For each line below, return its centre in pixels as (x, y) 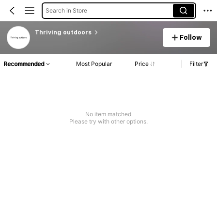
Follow (191, 37)
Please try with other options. (108, 122)
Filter (196, 64)
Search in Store (66, 10)
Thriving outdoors (63, 32)
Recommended (24, 64)
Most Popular (94, 64)
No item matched (108, 114)
